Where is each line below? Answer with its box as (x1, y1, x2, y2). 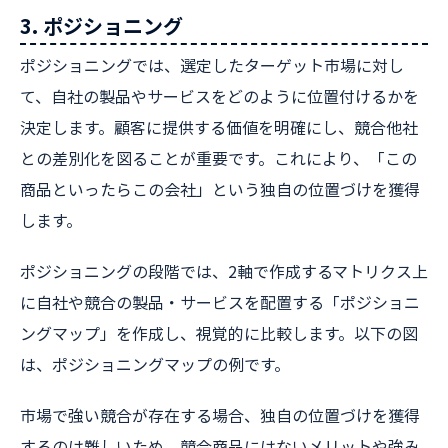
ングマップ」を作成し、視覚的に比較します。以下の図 (20, 321, 418, 345)
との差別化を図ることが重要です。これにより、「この (20, 146, 417, 170)
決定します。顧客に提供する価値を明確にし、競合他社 (20, 115, 418, 139)
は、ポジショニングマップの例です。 (20, 352, 290, 376)
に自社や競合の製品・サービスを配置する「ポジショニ (20, 290, 420, 314)
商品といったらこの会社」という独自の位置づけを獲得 (20, 177, 420, 201)
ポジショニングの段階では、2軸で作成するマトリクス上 (20, 259, 428, 283)
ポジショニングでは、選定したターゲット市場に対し (20, 53, 404, 77)
